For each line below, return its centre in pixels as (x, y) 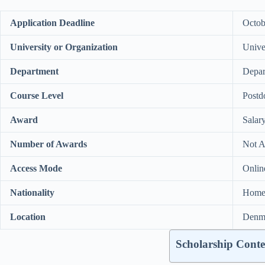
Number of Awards (49, 144)
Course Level (37, 95)
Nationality (32, 192)
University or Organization (64, 47)
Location (28, 216)
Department (34, 71)
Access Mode (36, 168)
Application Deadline (52, 22)
